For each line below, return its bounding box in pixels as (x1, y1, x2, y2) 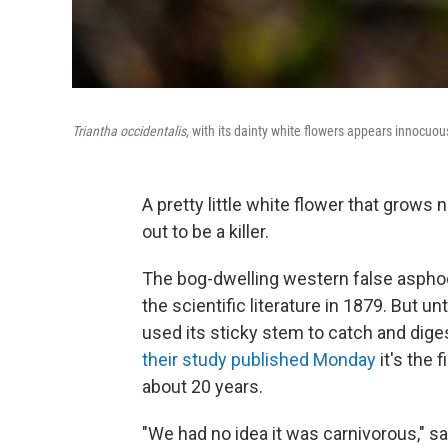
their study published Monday (142, 349, 376, 370)
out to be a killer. (142, 221, 269, 242)
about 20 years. (142, 376, 263, 397)
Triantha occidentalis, (72, 123, 189, 139)
